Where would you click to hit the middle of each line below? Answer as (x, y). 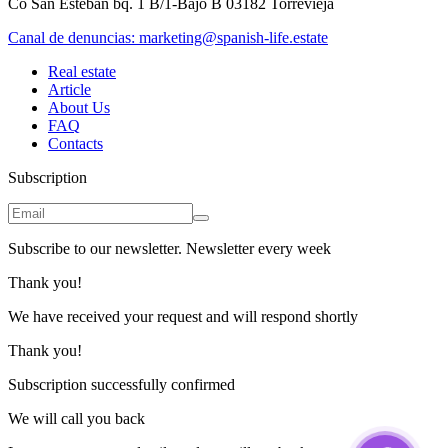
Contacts (75, 143)
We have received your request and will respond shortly (183, 316)
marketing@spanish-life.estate (233, 37)
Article (69, 89)
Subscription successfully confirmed (121, 384)
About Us (79, 107)
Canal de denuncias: (73, 37)
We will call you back (76, 418)
